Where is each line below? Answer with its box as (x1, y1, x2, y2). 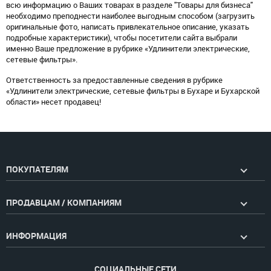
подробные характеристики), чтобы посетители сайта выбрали (6, 33, 237, 43)
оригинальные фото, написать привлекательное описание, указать (6, 22, 249, 32)
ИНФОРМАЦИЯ (6, 231, 67, 241)
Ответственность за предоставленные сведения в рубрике (6, 76, 223, 85)
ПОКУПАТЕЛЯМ (6, 165, 68, 175)
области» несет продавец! (6, 97, 101, 107)
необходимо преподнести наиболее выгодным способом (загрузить (6, 11, 255, 21)
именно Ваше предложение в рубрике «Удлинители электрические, (6, 44, 250, 54)
